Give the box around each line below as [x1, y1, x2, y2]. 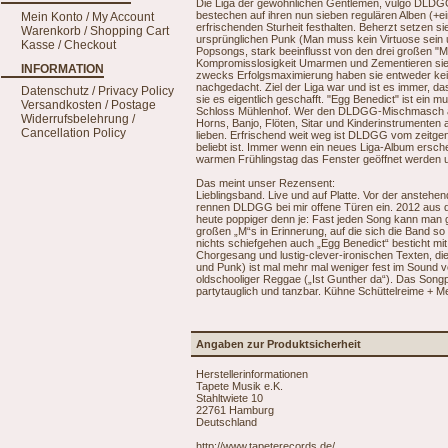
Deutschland [196, 415, 257, 428]
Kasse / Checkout [21, 38, 116, 52]
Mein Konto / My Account [21, 10, 154, 24]
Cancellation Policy [21, 126, 126, 140]
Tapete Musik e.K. [196, 379, 283, 392]
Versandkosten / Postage [21, 98, 156, 112]
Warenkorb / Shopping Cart [21, 24, 169, 38]
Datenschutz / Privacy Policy [21, 84, 174, 98]
